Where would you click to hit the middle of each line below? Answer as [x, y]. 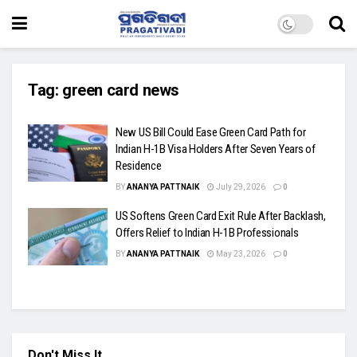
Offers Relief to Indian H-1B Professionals [207, 233]
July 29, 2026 [240, 187]
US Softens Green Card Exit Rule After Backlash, [221, 216]
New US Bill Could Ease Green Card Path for [211, 132]
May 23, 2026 [240, 254]
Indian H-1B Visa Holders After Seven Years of [216, 149]
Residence [139, 166]
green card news [121, 90]
